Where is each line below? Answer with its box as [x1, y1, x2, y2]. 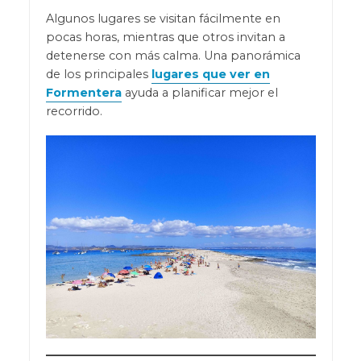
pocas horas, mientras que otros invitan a [45, 30, 285, 45]
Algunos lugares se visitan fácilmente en [45, 11, 280, 27]
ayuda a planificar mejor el [121, 85, 278, 101]
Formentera [45, 85, 122, 101]
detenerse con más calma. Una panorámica [45, 48, 301, 64]
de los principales [45, 67, 151, 82]
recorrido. [45, 104, 102, 119]
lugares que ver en [151, 67, 270, 82]
